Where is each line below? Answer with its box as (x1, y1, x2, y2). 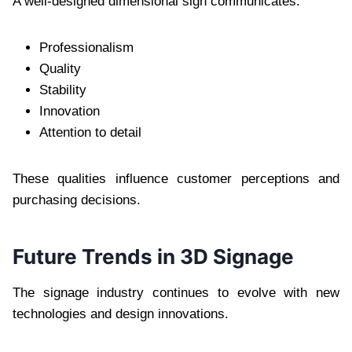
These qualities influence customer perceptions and (13, 170, 339, 186)
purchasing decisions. (13, 192, 141, 207)
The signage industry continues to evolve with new (13, 284, 339, 300)
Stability (39, 82, 86, 97)
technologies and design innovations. (13, 306, 229, 321)
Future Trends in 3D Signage (13, 244, 294, 269)
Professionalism (39, 39, 134, 55)
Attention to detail (39, 124, 141, 140)
